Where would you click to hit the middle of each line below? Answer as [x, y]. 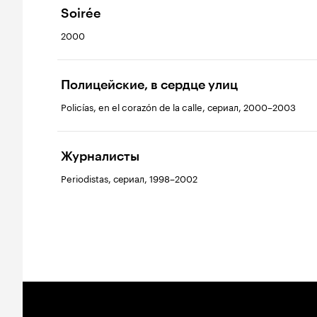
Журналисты [100, 156]
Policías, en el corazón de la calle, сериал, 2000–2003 [178, 106]
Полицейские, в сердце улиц [149, 85]
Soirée [81, 13]
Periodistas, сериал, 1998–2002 [129, 178]
